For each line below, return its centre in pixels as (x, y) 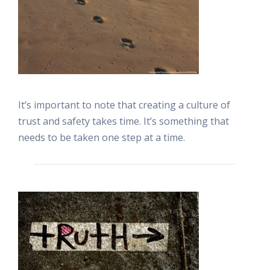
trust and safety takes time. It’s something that (124, 121)
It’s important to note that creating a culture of (124, 105)
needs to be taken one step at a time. (102, 137)
